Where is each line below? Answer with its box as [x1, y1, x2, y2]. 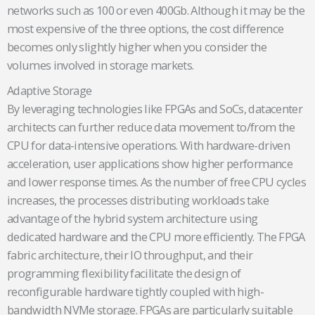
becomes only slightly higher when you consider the [7, 39, 267, 56]
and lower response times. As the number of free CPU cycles [7, 174, 306, 191]
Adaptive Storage [7, 82, 92, 99]
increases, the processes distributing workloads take [7, 192, 269, 209]
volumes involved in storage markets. [7, 57, 194, 74]
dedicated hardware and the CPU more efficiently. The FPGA [7, 229, 305, 245]
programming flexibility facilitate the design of [7, 265, 241, 282]
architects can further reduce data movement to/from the [7, 119, 295, 136]
